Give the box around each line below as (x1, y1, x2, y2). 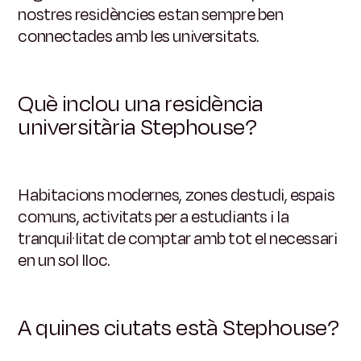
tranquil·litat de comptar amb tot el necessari (18, 226, 338, 251)
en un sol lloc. (18, 248, 110, 273)
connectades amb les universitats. (18, 24, 259, 49)
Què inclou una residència (18, 88, 263, 121)
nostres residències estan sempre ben (18, 2, 284, 27)
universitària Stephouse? (18, 111, 257, 144)
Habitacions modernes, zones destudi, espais (18, 183, 335, 208)
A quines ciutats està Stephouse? (18, 312, 339, 345)
